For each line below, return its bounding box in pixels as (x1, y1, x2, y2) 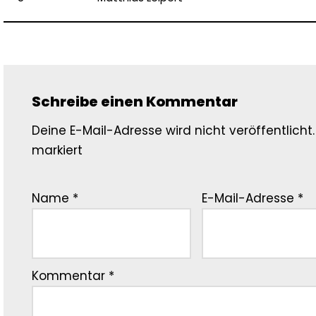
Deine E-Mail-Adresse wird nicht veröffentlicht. (32, 122, 315, 139)
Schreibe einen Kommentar (32, 92, 238, 111)
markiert (32, 142, 83, 159)
